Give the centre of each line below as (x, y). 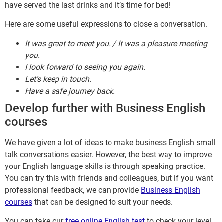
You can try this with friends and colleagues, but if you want (109, 178)
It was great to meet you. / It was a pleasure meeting (116, 43)
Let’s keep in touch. (58, 79)
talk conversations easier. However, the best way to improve (108, 154)
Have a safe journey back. (70, 91)
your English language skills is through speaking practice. (105, 166)
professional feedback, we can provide (73, 190)
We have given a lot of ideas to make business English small (110, 142)
